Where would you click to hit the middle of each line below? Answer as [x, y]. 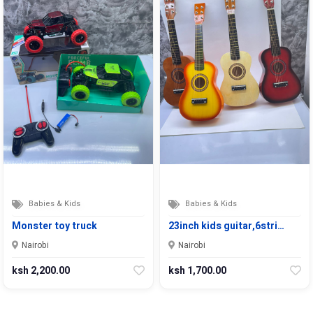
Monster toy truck [54, 226]
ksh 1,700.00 [197, 270]
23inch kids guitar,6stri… [226, 226]
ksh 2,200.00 [41, 270]
